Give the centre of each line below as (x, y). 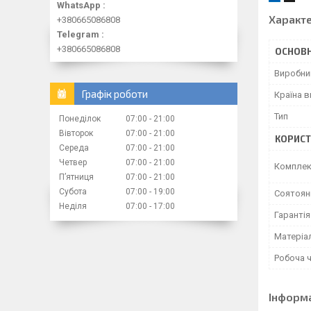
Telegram (78, 34)
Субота (73, 191)
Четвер (73, 162)
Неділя (73, 206)
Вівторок (76, 133)
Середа (74, 148)
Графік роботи (115, 93)
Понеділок (80, 118)
